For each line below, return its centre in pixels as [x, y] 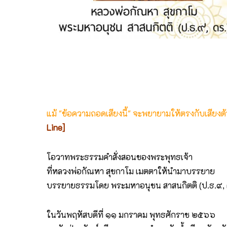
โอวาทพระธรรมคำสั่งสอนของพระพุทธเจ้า [120, 157]
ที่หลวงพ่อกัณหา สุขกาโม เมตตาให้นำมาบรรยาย [131, 171]
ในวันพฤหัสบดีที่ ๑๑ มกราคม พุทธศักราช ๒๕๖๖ [131, 215]
